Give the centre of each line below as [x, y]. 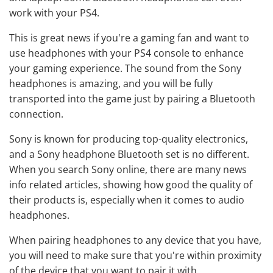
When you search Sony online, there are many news [128, 169]
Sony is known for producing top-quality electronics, [129, 139]
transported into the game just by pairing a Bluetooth [132, 99]
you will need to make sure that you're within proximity [135, 255]
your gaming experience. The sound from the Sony [125, 68]
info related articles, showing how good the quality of [131, 185]
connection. [36, 114]
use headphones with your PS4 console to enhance [126, 53]
